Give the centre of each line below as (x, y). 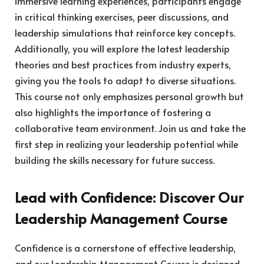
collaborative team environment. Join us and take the (130, 128)
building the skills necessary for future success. (115, 159)
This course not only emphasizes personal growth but (129, 96)
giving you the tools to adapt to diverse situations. (125, 80)
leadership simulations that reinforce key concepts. (125, 32)
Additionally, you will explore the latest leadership (122, 48)
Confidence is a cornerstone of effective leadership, (125, 248)
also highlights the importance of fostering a (113, 112)
